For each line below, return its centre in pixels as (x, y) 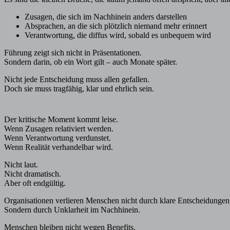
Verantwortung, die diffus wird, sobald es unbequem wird (118, 35)
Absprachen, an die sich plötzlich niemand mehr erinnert (116, 26)
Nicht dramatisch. (33, 174)
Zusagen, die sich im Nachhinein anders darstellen (106, 16)
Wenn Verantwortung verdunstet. (57, 138)
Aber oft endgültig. (35, 183)
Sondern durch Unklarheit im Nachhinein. (72, 209)
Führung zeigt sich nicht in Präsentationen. (73, 52)
